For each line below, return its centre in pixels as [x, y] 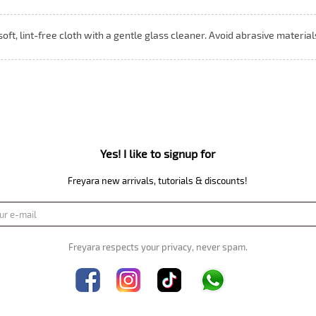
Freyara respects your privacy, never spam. [158, 247]
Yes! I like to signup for [158, 153]
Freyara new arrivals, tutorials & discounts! [158, 181]
